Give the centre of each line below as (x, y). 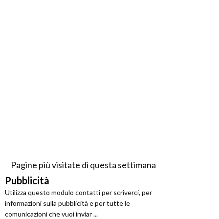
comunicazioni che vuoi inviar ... (51, 214)
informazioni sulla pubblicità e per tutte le (67, 203)
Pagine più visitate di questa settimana (83, 164)
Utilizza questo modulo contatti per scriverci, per (78, 192)
